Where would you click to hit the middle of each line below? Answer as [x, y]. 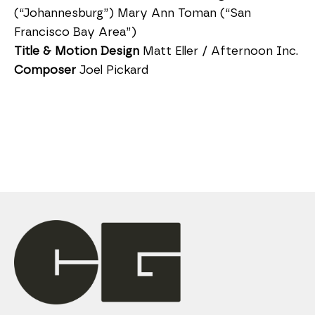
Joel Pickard [112, 70]
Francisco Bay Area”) [75, 32]
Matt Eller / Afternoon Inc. [219, 51]
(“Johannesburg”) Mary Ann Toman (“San [133, 13]
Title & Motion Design [77, 51]
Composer [45, 70]
